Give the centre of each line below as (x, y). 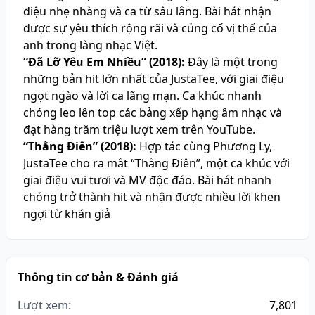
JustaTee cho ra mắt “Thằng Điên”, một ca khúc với (156, 163)
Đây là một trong (231, 62)
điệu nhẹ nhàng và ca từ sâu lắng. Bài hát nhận (147, 11)
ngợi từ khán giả (67, 214)
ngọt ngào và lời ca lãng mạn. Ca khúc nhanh (142, 96)
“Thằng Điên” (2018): (80, 146)
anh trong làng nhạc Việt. (90, 45)
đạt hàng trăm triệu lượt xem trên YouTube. (139, 129)
